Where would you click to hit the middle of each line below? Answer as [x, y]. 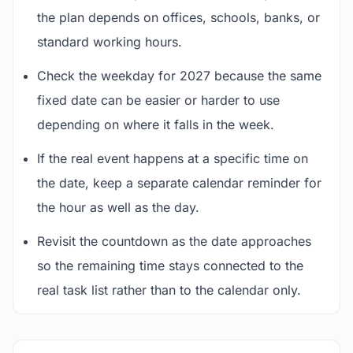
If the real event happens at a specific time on [173, 158]
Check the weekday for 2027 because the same [179, 76]
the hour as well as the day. [118, 207]
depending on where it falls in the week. [156, 124]
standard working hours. [110, 42]
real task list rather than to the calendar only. [169, 290]
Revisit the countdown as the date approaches [174, 241]
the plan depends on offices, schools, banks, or [178, 17]
